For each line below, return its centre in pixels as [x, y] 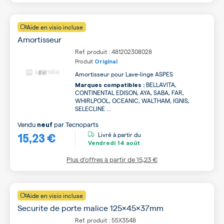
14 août [128, 143]
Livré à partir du [119, 135]
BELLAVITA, [160, 84]
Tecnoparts [82, 124]
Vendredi [102, 143]
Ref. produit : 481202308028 [113, 51]
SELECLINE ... [93, 108]
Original [106, 61]
